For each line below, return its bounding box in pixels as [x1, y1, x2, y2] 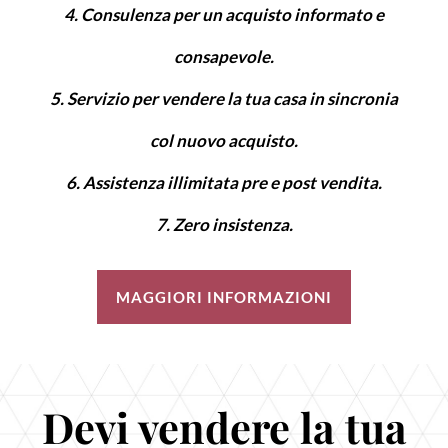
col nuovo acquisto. [150, 130, 298, 152]
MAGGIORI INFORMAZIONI [116, 288, 332, 307]
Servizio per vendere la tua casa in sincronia [67, 88, 398, 110]
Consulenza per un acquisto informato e [81, 4, 384, 26]
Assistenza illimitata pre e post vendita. [83, 172, 382, 194]
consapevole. [174, 46, 274, 68]
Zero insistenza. [172, 214, 293, 236]
